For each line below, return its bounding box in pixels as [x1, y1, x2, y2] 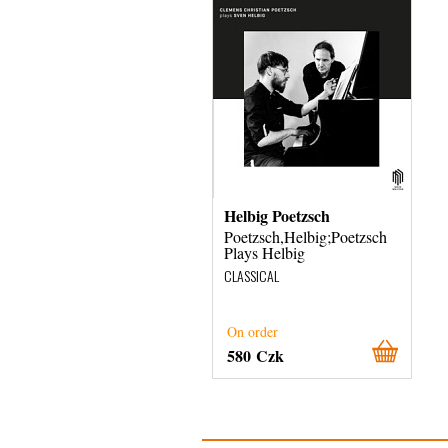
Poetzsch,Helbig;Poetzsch [224, 226, 387, 247]
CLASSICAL [224, 265, 279, 286]
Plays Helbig [224, 242, 305, 263]
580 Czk [227, 344, 284, 367]
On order [227, 322, 278, 341]
